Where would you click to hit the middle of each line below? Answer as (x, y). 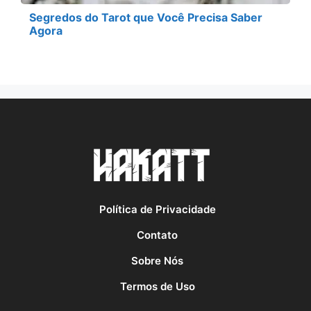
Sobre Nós (157, 260)
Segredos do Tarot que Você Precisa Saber (146, 18)
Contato (157, 235)
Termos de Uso (157, 286)
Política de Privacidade (157, 210)
